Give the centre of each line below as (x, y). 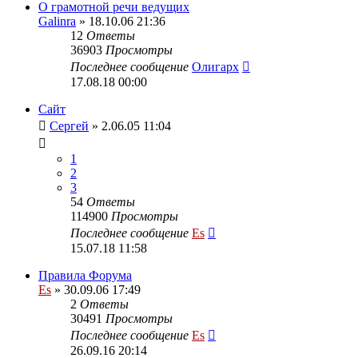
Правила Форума (85, 275)
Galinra (57, 21)
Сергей (69, 125)
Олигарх (215, 66)
